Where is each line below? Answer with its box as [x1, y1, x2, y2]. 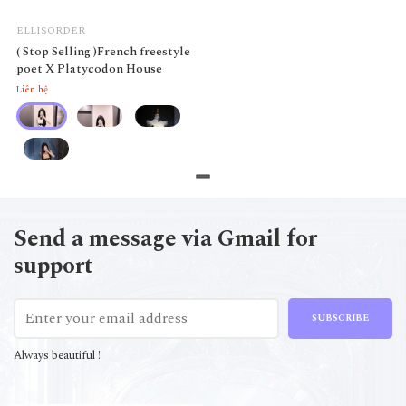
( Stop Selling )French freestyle [16, 41, 190, 61]
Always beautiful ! [14, 346, 101, 364]
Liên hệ [16, 82, 48, 98]
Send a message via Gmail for [14, 221, 317, 256]
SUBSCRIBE [311, 310, 369, 325]
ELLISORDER [16, 22, 85, 38]
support [14, 248, 93, 284]
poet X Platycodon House [16, 58, 162, 78]
